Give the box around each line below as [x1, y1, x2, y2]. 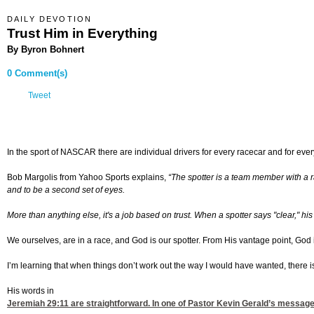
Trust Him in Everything [7, 25, 158, 41]
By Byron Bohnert [7, 43, 84, 55]
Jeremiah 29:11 [7, 299, 69, 309]
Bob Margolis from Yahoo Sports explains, [7, 172, 168, 183]
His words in [7, 286, 54, 296]
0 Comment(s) [7, 68, 67, 79]
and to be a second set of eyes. [7, 185, 125, 196]
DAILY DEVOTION [7, 15, 93, 23]
